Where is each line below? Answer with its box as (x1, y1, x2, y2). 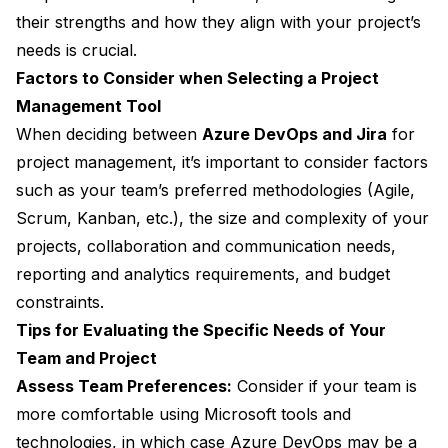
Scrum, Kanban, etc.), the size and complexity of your (16, 208, 429, 229)
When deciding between (16, 124, 202, 145)
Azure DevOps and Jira (202, 124, 387, 145)
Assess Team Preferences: (16, 376, 232, 397)
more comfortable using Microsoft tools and (16, 404, 351, 425)
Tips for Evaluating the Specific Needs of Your (16, 320, 386, 341)
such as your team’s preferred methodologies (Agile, (16, 180, 415, 201)
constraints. (16, 292, 104, 313)
